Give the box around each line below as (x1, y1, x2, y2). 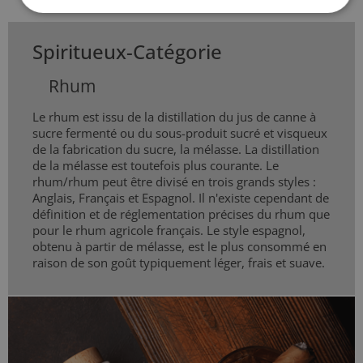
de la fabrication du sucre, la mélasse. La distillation (32, 141, 319, 158)
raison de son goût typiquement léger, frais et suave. (32, 254, 325, 271)
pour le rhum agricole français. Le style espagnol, (32, 222, 305, 239)
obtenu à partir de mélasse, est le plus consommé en (32, 238, 327, 255)
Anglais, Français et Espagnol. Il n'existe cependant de (32, 190, 329, 207)
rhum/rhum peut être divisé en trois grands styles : (32, 173, 316, 190)
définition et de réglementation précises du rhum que (32, 206, 330, 223)
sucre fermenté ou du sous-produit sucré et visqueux (32, 125, 327, 142)
